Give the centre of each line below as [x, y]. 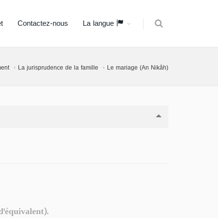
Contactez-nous [43, 23]
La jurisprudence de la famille [58, 67]
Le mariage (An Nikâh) [138, 67]
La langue [100, 23]
